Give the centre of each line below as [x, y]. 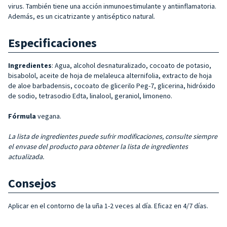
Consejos [32, 183]
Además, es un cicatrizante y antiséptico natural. [82, 16]
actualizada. [26, 156]
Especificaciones [52, 43]
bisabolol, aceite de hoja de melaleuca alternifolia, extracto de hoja [110, 75]
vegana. [49, 116]
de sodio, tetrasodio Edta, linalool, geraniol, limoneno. [90, 96]
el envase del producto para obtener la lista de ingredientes [98, 146]
